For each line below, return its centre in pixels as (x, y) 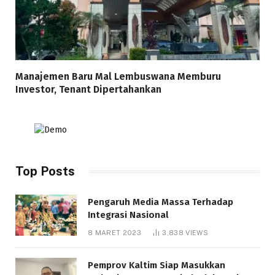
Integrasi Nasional (128, 215)
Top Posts (45, 171)
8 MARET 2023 (114, 233)
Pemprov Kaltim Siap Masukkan (157, 265)
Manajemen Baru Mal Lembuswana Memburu (118, 76)
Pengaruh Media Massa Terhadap (161, 202)
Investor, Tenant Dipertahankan (88, 89)
